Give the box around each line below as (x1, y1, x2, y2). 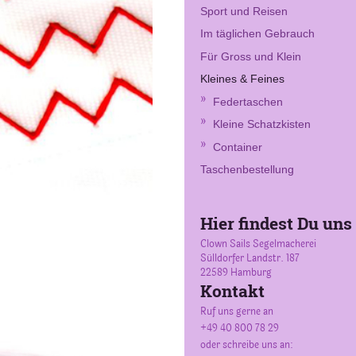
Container (212, 140, 262, 153)
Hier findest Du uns (200, 211, 352, 234)
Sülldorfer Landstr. (200, 250, 284, 265)
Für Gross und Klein (200, 49, 301, 63)
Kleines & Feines (200, 72, 284, 86)
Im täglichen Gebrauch (200, 27, 315, 41)
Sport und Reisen (200, 4, 288, 17)
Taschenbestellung (200, 162, 294, 176)
